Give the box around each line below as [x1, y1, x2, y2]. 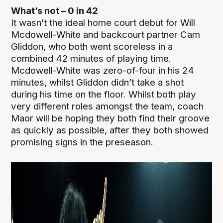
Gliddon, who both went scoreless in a [11, 41, 173, 53]
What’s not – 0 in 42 [11, 5, 99, 17]
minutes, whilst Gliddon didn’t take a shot [11, 77, 184, 89]
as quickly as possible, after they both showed [11, 124, 209, 136]
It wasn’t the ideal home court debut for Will [11, 17, 196, 29]
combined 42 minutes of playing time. [11, 53, 172, 65]
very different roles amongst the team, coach [11, 101, 204, 112]
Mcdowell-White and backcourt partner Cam [11, 29, 201, 41]
